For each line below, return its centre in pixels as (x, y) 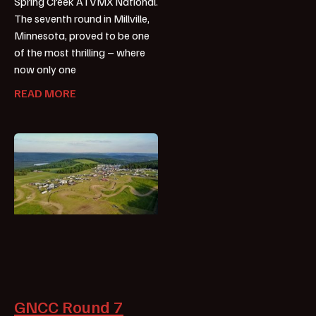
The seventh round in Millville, (82, 19)
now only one (45, 69)
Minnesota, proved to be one (82, 36)
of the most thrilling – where (80, 53)
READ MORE (45, 93)
